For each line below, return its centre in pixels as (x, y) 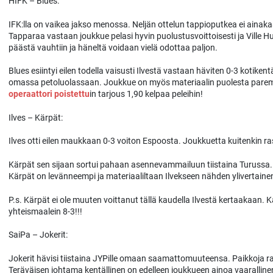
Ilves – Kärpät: (36, 117)
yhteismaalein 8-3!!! (45, 211)
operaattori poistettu (49, 94)
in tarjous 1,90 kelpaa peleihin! (146, 94)
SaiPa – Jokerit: (38, 235)
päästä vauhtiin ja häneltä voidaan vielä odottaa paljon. (113, 47)
